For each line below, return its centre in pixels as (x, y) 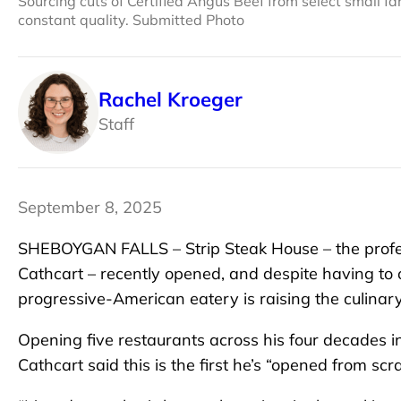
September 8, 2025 (90, 207)
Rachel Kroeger (171, 99)
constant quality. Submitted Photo (131, 19)
